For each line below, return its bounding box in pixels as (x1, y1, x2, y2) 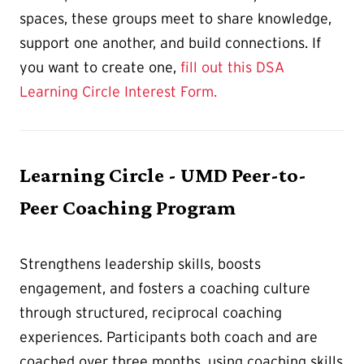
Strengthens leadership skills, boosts (19, 256, 261, 273)
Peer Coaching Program (19, 195, 236, 219)
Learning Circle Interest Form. (19, 84, 217, 101)
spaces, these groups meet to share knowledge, (19, 11, 331, 28)
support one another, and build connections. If (19, 35, 321, 52)
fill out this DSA (180, 59, 284, 76)
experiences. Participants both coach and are (19, 329, 318, 346)
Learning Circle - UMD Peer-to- (19, 162, 306, 187)
